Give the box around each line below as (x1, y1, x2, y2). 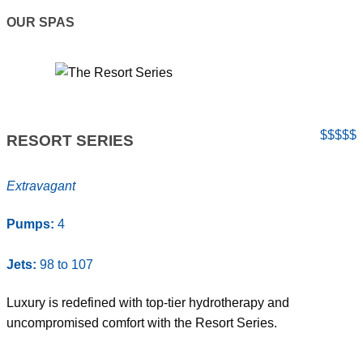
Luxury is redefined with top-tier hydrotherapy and (6, 296, 289, 310)
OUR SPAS (6, 15, 75, 30)
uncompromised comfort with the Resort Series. (6, 316, 277, 331)
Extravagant (6, 178, 75, 193)
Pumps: (6, 216, 54, 231)
